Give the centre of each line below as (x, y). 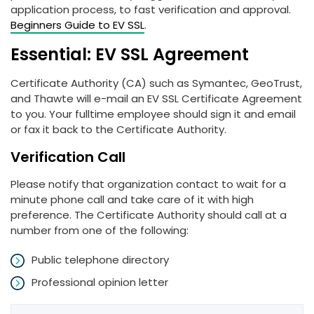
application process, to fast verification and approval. (151, 9)
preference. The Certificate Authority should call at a (149, 215)
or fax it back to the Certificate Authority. (118, 129)
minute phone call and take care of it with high (132, 199)
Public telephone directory (100, 260)
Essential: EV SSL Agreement (130, 54)
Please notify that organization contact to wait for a (148, 184)
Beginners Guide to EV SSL (77, 25)
